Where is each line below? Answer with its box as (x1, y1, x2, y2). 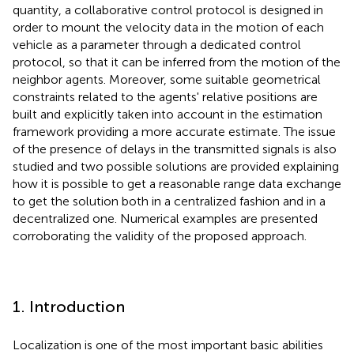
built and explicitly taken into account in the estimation (13, 106, 322, 122)
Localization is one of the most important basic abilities (13, 337, 323, 352)
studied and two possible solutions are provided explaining (13, 158, 339, 174)
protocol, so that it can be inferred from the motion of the (13, 54, 341, 70)
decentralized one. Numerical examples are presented (13, 210, 318, 226)
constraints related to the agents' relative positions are (13, 88, 318, 104)
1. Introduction (13, 296, 125, 316)
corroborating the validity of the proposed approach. (13, 228, 307, 243)
